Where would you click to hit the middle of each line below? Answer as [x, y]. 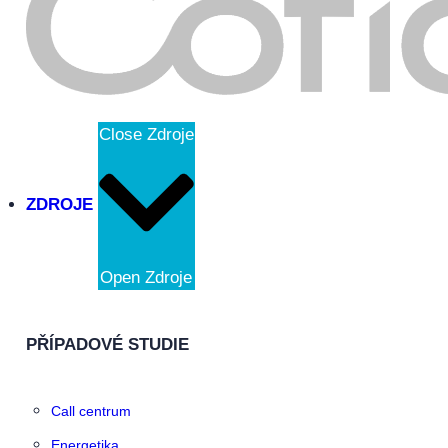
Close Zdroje [146, 134]
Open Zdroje [146, 277]
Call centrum [91, 411]
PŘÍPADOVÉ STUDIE [107, 345]
